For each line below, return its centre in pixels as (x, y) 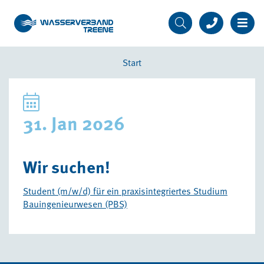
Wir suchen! (67, 167)
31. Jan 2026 (74, 123)
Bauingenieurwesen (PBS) (75, 204)
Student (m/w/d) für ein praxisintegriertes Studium (125, 191)
